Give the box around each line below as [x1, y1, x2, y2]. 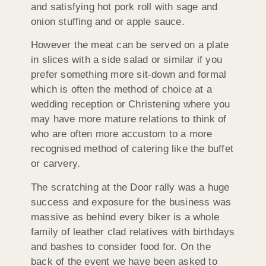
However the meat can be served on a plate [31, 39, 229, 51]
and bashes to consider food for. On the [31, 240, 211, 252]
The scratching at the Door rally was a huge [31, 181, 230, 193]
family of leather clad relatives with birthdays [31, 226, 235, 237]
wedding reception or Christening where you [31, 99, 230, 110]
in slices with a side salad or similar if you [31, 54, 223, 66]
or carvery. [31, 158, 81, 170]
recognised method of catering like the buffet [31, 143, 234, 155]
